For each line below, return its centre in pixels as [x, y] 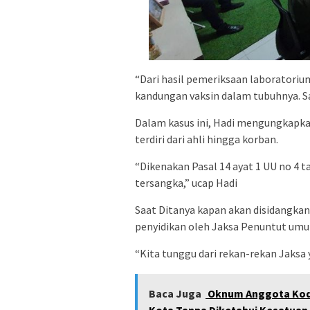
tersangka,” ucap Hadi [186, 183]
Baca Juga [175, 294]
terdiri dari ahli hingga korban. [207, 139]
